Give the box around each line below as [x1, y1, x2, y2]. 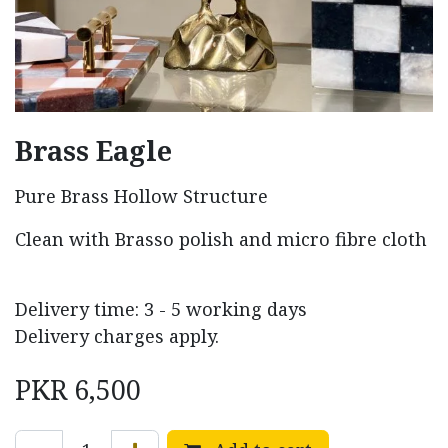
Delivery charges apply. [15, 324, 219, 349]
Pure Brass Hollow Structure [15, 184, 268, 209]
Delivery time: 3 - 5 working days [15, 297, 307, 322]
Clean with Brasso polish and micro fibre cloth [15, 227, 427, 252]
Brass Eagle [15, 132, 172, 170]
